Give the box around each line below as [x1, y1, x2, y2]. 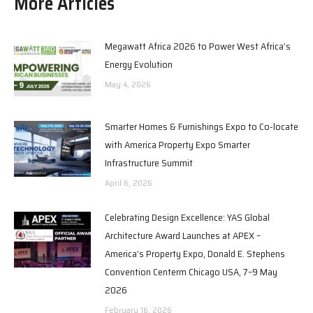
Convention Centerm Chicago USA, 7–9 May [105, 263, 277, 279]
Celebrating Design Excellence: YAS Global [105, 209, 270, 225]
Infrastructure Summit [105, 154, 193, 170]
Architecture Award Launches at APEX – [105, 227, 261, 243]
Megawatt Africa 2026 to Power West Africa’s [105, 38, 291, 54]
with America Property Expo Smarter [105, 136, 250, 152]
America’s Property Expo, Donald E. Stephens [105, 245, 285, 261]
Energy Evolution [105, 56, 173, 72]
